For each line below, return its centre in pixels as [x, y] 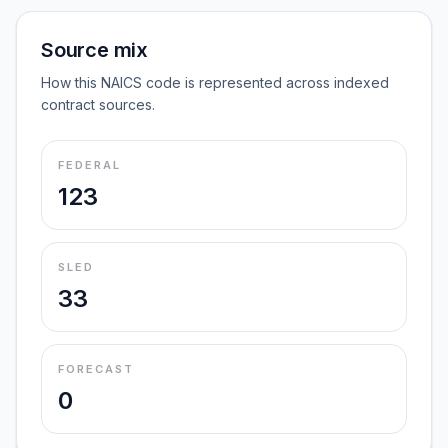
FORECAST [96, 369]
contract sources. [98, 104]
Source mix [94, 50]
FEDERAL [89, 165]
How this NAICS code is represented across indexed [215, 82]
